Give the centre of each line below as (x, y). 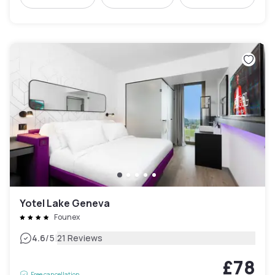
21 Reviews (80, 238)
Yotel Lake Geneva (65, 203)
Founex (67, 217)
